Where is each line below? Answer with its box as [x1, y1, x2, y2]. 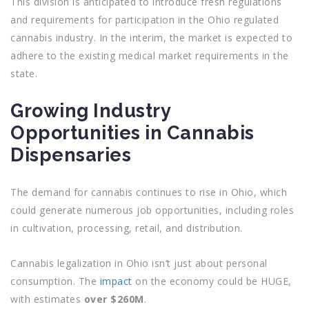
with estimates [10, 292, 84, 306]
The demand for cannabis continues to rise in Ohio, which [10, 186, 287, 199]
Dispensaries [10, 144, 131, 166]
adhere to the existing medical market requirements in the [10, 49, 289, 62]
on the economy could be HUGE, [132, 275, 292, 288]
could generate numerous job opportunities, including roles [10, 203, 294, 217]
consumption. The [10, 275, 100, 288]
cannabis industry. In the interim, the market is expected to [10, 31, 292, 44]
